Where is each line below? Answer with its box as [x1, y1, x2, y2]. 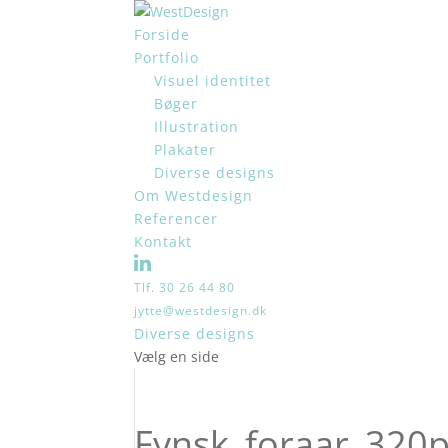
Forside [134, 25, 191, 44]
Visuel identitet [154, 71, 272, 90]
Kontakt [134, 232, 193, 251]
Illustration [154, 117, 240, 136]
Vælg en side [134, 347, 220, 366]
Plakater [154, 140, 217, 159]
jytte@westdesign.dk [134, 302, 268, 319]
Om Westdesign [134, 186, 254, 205]
